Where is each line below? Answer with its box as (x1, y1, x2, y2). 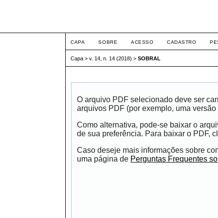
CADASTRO (167, 39, 197, 45)
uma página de (77, 154, 131, 163)
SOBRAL (138, 55, 161, 62)
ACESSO (131, 39, 154, 45)
